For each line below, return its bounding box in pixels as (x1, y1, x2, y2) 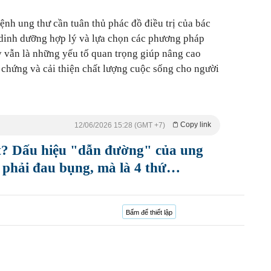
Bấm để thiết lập (126, 208, 172, 216)
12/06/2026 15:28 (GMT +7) (74, 120, 165, 129)
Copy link (180, 120, 211, 129)
